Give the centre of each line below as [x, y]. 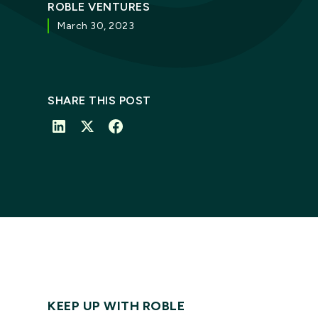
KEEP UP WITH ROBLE [116, 306]
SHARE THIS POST [99, 100]
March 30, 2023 [96, 26]
